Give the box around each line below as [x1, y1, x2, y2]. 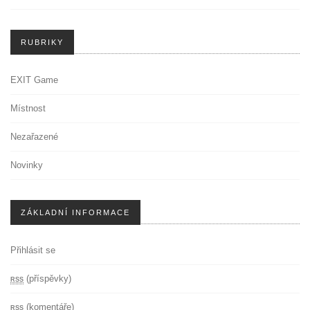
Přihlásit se [10, 245, 55, 256]
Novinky [10, 160, 43, 171]
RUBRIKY [21, 38, 64, 47]
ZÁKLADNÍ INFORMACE [21, 208, 130, 217]
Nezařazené [10, 131, 58, 143]
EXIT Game [10, 75, 58, 86]
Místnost [10, 103, 46, 114]
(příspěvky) [24, 273, 71, 284]
